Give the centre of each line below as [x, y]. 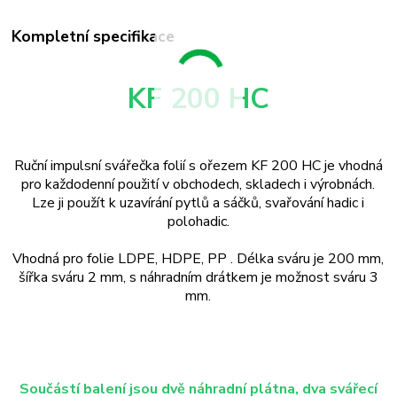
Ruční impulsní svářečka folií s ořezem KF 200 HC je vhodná [198, 166]
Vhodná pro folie [66, 259]
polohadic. [198, 222]
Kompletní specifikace [93, 36]
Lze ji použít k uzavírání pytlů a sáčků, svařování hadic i [198, 203]
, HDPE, [182, 259]
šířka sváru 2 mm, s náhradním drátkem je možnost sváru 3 [198, 278]
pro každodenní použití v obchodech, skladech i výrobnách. [198, 185]
